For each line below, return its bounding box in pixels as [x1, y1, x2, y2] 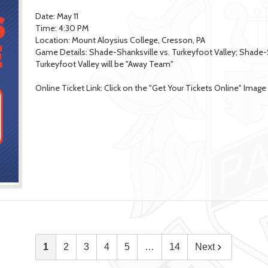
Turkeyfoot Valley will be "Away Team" [35, 59, 173, 70]
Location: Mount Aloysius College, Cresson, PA [35, 35, 205, 46]
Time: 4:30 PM [35, 23, 89, 34]
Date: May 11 [35, 11, 78, 22]
